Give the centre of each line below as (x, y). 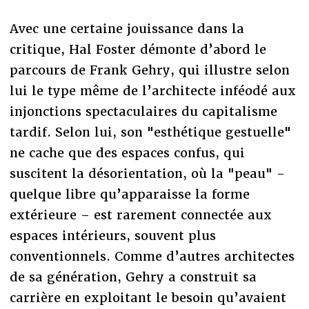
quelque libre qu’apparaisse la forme (129, 194)
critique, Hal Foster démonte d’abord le (138, 49)
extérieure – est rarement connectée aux (140, 215)
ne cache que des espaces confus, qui (127, 152)
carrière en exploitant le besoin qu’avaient (148, 297)
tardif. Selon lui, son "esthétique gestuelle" (150, 132)
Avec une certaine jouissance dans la (127, 28)
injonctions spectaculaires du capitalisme (143, 111)
